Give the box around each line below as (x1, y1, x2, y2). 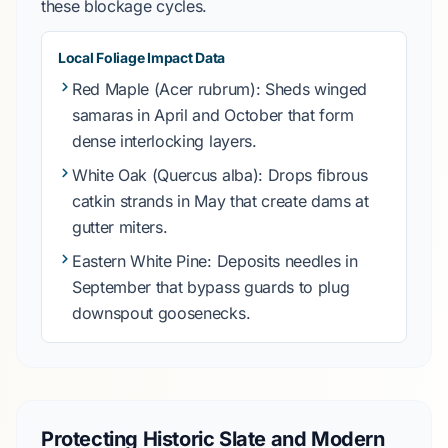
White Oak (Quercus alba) (71, 165, 259, 185)
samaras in (71, 105, 155, 125)
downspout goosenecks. (71, 303, 251, 323)
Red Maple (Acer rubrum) (71, 79, 256, 99)
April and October (154, 105, 283, 125)
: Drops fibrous (258, 165, 368, 185)
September (71, 277, 152, 297)
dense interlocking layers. (71, 131, 257, 151)
